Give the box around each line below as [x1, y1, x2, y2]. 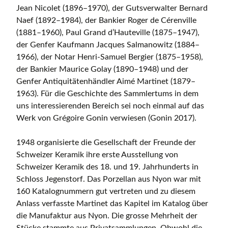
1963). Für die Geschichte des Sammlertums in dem [16, 90, 198, 98]
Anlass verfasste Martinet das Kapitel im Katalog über [16, 199, 208, 208]
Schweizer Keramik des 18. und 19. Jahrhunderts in [16, 163, 198, 172]
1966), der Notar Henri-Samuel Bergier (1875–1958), [16, 53, 203, 62]
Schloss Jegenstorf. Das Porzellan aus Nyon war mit [16, 175, 201, 184]
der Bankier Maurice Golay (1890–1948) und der [16, 65, 188, 74]
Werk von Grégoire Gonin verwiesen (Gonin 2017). [16, 114, 196, 123]
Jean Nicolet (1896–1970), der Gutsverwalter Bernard [16, 4, 208, 13]
